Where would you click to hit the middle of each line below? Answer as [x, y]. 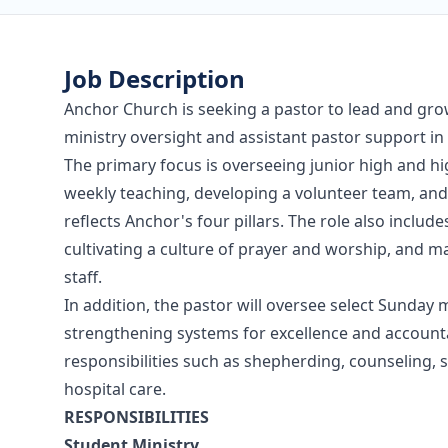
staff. [83, 277]
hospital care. [115, 389]
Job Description [154, 78]
